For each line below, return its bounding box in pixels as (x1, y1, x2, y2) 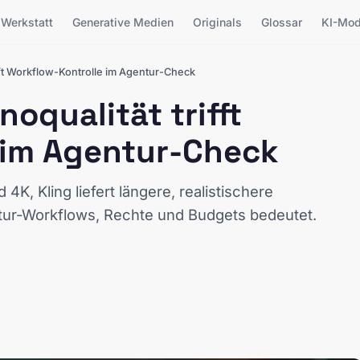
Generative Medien (72, 14, 174, 29)
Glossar (261, 14, 303, 29)
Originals (193, 14, 243, 29)
